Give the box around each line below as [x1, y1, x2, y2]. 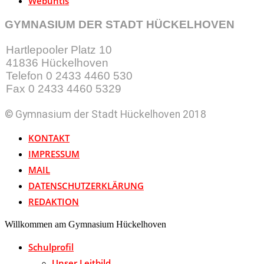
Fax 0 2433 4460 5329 [6, 82, 121, 95]
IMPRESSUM [28, 148, 80, 160]
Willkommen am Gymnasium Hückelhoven [5, 219, 166, 230]
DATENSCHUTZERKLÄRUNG [28, 180, 144, 192]
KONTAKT [28, 132, 70, 144]
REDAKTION [28, 196, 79, 208]
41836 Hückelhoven [6, 57, 108, 70]
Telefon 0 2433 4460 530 [6, 70, 133, 82]
